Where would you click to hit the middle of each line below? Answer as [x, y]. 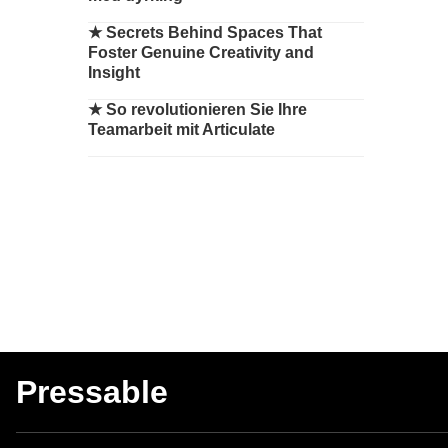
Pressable [92, 392]
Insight [114, 72]
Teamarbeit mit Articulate [181, 129]
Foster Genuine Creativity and [201, 52]
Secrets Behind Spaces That [214, 32]
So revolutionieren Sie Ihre [206, 109]
